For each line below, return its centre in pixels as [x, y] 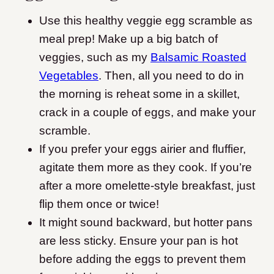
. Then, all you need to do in [171, 76]
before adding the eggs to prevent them [143, 259]
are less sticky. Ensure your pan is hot [139, 241]
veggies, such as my [95, 57]
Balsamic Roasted [198, 57]
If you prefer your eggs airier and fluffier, [143, 149]
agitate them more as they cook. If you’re [146, 168]
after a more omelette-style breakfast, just [147, 186]
